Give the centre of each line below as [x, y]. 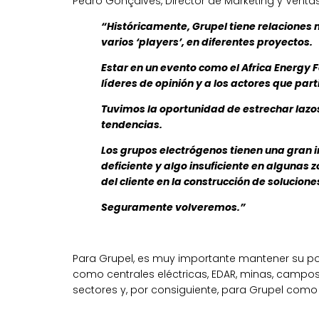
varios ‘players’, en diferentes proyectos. [207, 42]
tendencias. [132, 125]
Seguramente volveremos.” [173, 207]
